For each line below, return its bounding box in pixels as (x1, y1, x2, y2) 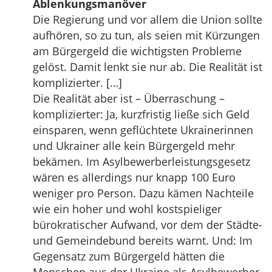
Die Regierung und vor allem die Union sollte (33, 12, 262, 27)
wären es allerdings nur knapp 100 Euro (33, 170, 236, 185)
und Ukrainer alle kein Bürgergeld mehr (33, 138, 235, 153)
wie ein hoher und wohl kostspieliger (33, 202, 222, 216)
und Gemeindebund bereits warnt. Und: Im (33, 233, 253, 248)
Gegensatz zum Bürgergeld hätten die (33, 249, 225, 263)
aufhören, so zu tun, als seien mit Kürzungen (33, 28, 260, 42)
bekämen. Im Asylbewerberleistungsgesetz (33, 154, 250, 169)
